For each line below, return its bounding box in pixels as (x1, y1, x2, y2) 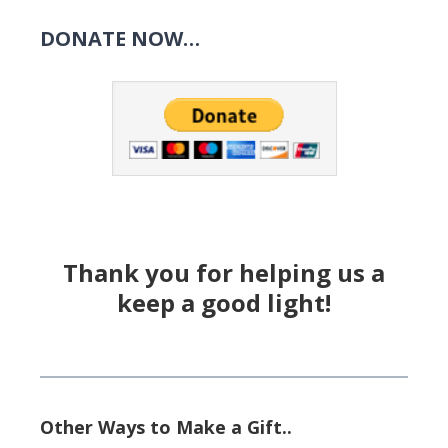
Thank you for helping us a (63, 256, 385, 290)
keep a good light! (117, 286, 331, 320)
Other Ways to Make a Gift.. (40, 415, 292, 440)
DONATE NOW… (40, 25, 200, 52)
